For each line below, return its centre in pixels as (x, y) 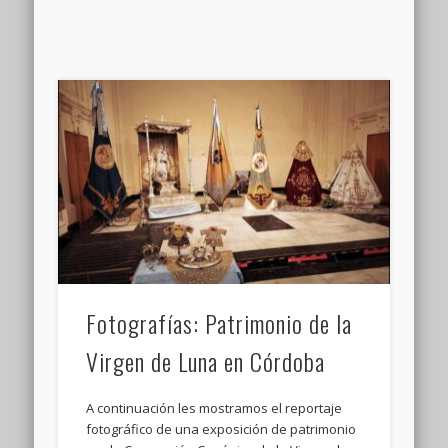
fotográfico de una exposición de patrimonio (221, 428)
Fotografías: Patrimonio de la (219, 322)
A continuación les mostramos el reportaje (214, 407)
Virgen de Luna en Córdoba (206, 360)
